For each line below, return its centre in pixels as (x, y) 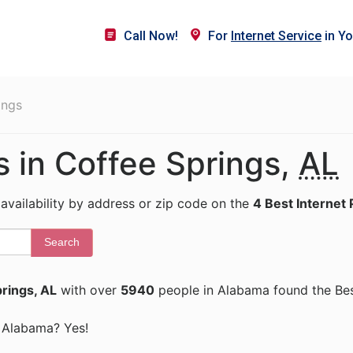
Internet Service (276, 36)
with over (89, 290)
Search (62, 242)
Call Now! (151, 36)
